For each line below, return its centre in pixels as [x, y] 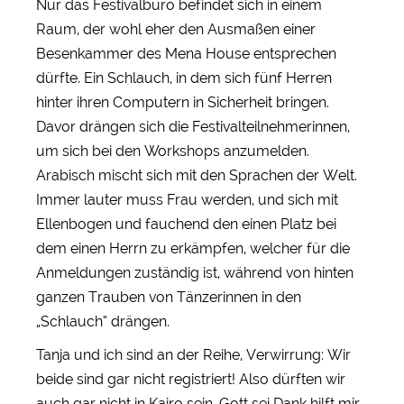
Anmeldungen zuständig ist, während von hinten [195, 272]
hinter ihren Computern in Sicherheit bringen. [183, 102]
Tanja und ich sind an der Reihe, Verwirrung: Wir [193, 354]
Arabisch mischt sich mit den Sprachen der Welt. [197, 175]
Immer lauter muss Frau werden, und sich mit [187, 199]
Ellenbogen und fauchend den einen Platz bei [186, 224]
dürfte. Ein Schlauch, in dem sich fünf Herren [184, 78]
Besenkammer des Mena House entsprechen [186, 53]
